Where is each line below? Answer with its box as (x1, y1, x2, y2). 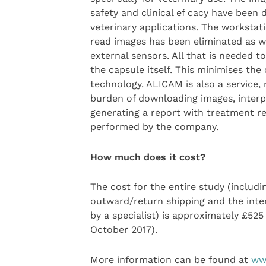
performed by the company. (90, 121, 218, 133)
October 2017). (90, 224, 157, 236)
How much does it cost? (90, 151, 205, 163)
